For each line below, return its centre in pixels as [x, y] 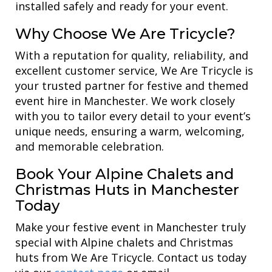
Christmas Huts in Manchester [127, 190]
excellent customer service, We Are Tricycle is [134, 70]
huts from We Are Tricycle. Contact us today [131, 257]
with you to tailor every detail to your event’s [133, 116]
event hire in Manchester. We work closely [125, 101]
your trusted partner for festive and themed [132, 86]
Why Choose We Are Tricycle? [125, 34]
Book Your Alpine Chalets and [124, 174]
